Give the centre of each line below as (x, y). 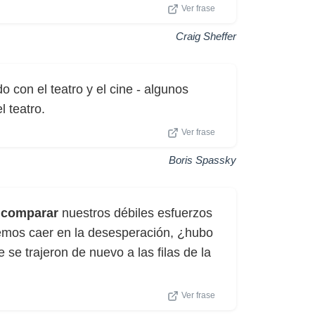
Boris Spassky (202, 160)
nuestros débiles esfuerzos (135, 213)
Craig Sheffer (206, 36)
